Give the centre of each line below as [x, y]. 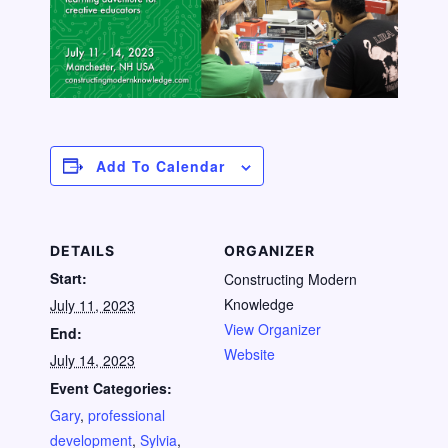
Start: [68, 277]
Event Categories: [111, 387]
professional [126, 414]
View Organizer [272, 328]
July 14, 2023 [92, 359]
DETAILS [82, 250]
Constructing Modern [290, 278]
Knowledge [259, 303]
